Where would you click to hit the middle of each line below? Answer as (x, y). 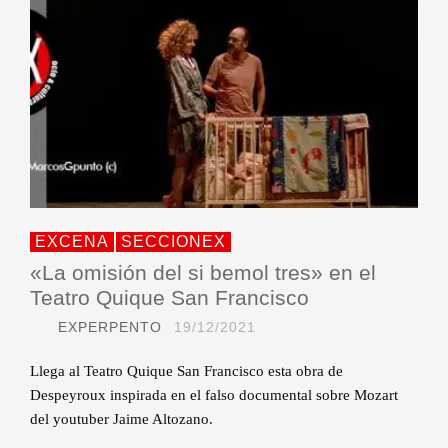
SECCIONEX (173, 241)
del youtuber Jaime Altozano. (121, 418)
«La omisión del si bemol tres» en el (203, 272)
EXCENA (72, 241)
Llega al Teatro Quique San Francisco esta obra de (186, 370)
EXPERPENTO (110, 326)
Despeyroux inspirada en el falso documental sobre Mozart (214, 394)
